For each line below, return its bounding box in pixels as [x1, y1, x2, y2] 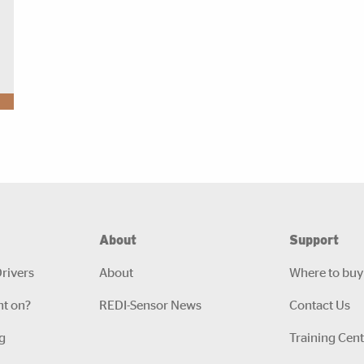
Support [289, 232, 339, 248]
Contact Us [289, 295, 350, 313]
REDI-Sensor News [99, 295, 201, 313]
